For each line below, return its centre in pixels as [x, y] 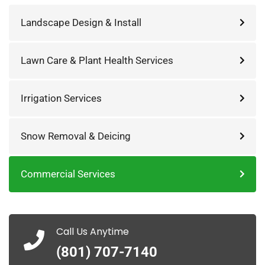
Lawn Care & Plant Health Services [97, 60]
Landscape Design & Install [81, 22]
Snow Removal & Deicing [76, 136]
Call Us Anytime [93, 232]
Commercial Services [68, 174]
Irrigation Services [61, 98]
